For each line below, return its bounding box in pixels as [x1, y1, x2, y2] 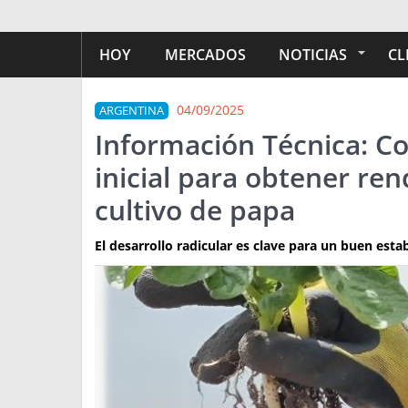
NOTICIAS [279, 45, 347, 65]
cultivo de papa [95, 191, 295, 229]
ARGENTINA [99, 103, 164, 118]
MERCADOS [165, 45, 246, 65]
